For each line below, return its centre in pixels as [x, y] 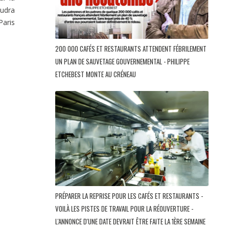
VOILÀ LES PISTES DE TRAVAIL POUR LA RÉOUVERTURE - [124, 209]
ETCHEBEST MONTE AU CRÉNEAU [96, 74]
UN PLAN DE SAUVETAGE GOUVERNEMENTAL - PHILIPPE [122, 62]
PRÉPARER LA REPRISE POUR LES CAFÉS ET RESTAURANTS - [129, 196]
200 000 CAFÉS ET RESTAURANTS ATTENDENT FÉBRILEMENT [131, 49]
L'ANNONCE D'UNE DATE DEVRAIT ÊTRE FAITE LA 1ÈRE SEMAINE [130, 222]
